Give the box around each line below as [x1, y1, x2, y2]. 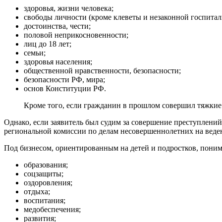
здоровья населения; [24, 57, 92, 66]
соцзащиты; [24, 169, 63, 178]
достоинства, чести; [24, 21, 91, 30]
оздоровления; [24, 178, 72, 187]
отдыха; [24, 187, 50, 196]
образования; [24, 160, 68, 169]
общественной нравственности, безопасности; [24, 66, 181, 75]
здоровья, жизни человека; [24, 3, 113, 12]
